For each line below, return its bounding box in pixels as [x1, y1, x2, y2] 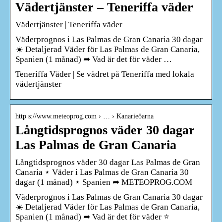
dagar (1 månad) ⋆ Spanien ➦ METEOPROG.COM [15, 177, 192, 187]
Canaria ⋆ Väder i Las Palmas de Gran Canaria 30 [15, 167, 189, 177]
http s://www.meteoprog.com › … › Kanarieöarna [15, 112, 154, 120]
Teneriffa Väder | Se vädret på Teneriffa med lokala [15, 69, 194, 79]
